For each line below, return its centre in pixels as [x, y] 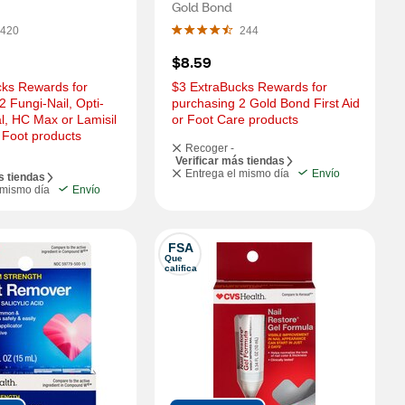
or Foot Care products [235, 119]
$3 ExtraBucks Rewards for [249, 87]
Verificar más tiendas [230, 161]
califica [180, 268]
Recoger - [209, 148]
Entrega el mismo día [237, 174]
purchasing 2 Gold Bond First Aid [265, 103]
